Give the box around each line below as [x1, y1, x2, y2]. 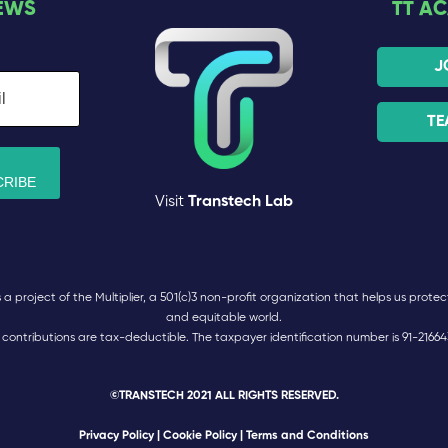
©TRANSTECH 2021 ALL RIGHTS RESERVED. [109, 390, 339, 402]
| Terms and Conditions [240, 430, 369, 442]
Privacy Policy [79, 430, 154, 442]
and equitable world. [166, 312, 282, 324]
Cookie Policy [163, 430, 240, 442]
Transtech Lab [188, 193, 293, 210]
